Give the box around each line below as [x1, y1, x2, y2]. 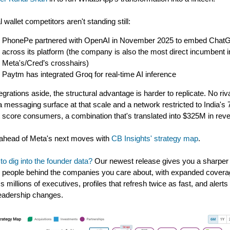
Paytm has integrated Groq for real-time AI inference [2, 70, 176, 79]
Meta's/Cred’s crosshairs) [2, 59, 89, 67]
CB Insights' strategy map [111, 134, 198, 143]
